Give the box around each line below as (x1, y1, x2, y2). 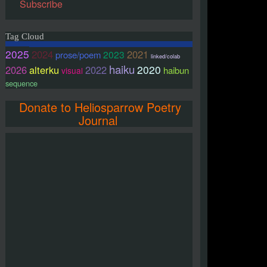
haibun (163, 64, 189, 76)
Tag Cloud (5, 32, 44, 41)
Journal (78, 111, 117, 129)
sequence (5, 77, 38, 89)
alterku (29, 63, 59, 77)
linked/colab (151, 52, 180, 60)
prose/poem (55, 48, 101, 61)
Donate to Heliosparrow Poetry (19, 98, 181, 116)
